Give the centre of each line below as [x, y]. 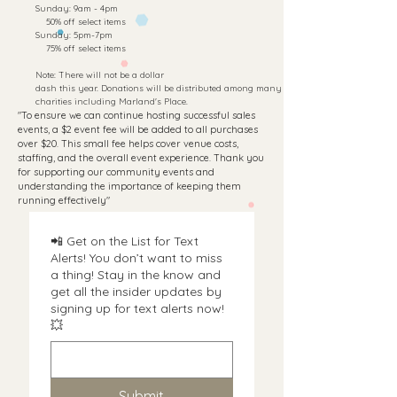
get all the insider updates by [136, 292]
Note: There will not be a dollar [100, 75]
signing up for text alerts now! [137, 308]
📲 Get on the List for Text [125, 241]
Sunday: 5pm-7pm [74, 35]
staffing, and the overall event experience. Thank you [141, 158]
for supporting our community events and [116, 172]
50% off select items [86, 22]
